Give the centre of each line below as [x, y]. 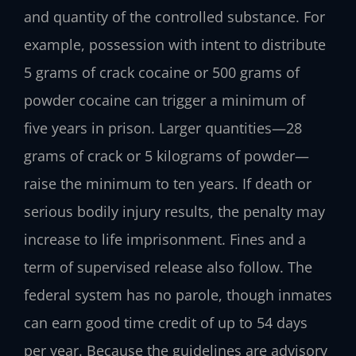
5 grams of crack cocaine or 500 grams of [162, 73]
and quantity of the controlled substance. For [174, 17]
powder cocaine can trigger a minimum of [164, 101]
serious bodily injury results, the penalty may [174, 212]
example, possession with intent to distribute [175, 45]
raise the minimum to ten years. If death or [168, 184]
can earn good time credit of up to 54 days [166, 323]
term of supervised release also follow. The [168, 267]
